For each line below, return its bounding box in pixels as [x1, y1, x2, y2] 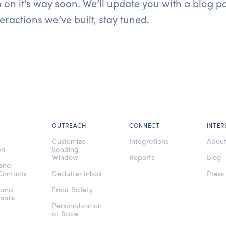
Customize [51, 136, 86, 146]
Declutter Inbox [51, 168, 102, 178]
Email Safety [51, 184, 93, 194]
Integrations [129, 136, 169, 146]
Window [51, 152, 78, 162]
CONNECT [129, 121, 160, 130]
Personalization [51, 200, 102, 210]
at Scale [51, 208, 79, 218]
